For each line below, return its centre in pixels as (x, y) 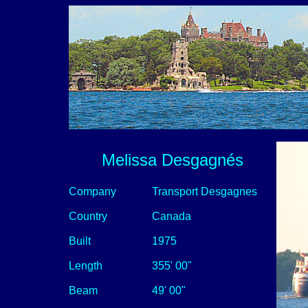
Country (88, 216)
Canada (172, 216)
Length (86, 266)
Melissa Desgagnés (173, 160)
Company (92, 191)
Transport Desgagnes (205, 191)
